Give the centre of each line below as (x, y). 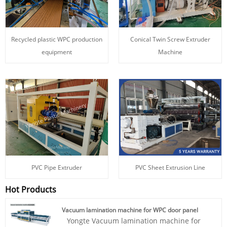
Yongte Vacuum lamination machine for (134, 220)
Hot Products (31, 189)
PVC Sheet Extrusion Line (170, 168)
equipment (57, 52)
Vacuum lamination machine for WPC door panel (130, 210)
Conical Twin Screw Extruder (170, 39)
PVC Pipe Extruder (57, 168)
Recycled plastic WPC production (57, 39)
